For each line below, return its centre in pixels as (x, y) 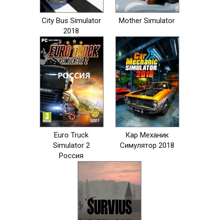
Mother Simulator (147, 21)
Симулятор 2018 (147, 145)
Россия (71, 156)
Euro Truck (71, 135)
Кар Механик (147, 135)
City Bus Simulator (71, 21)
